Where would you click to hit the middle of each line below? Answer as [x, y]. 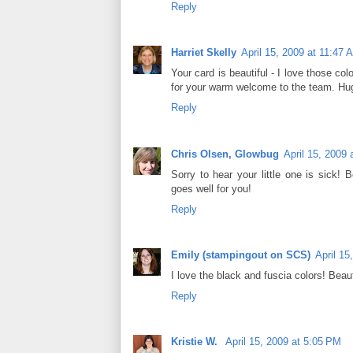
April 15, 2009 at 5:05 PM [283, 342]
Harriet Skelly [204, 53]
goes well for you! [211, 188]
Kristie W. [196, 342]
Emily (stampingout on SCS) [241, 255]
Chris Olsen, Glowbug [225, 154]
